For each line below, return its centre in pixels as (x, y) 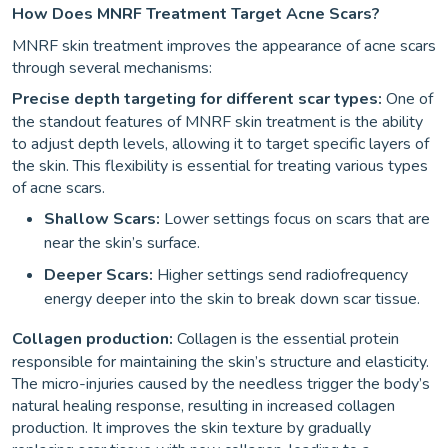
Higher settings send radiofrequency (282, 275)
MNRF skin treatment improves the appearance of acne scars (224, 46)
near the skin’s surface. (122, 243)
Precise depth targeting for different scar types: (197, 99)
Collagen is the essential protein (288, 339)
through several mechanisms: (112, 68)
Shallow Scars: (102, 219)
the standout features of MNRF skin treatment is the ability (217, 122)
